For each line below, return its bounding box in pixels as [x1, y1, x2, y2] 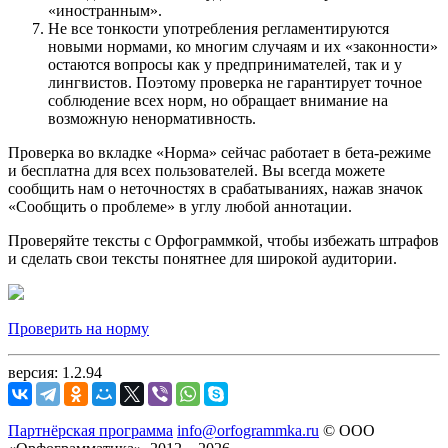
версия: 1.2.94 [8, 363, 102, 381]
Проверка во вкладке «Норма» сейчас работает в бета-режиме [8, 143, 431, 161]
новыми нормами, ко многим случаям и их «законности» [48, 37, 438, 55]
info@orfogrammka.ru [177, 421, 319, 439]
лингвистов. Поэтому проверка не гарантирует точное [48, 73, 422, 91]
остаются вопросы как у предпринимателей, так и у [48, 55, 402, 73]
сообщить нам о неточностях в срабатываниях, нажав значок [8, 179, 423, 197]
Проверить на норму [8, 319, 149, 337]
